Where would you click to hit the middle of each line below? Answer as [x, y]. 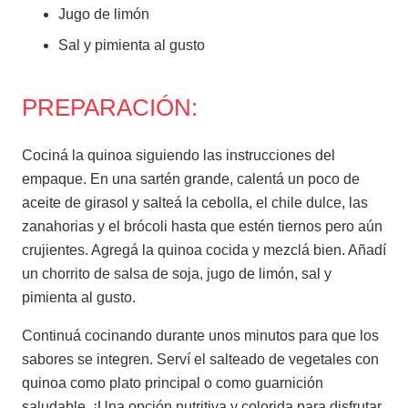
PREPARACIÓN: [110, 107]
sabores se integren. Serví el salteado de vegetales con [200, 359]
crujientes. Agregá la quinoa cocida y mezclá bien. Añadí [204, 250]
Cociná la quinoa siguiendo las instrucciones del [178, 155]
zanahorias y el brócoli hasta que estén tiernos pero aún [202, 226]
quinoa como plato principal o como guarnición [173, 382]
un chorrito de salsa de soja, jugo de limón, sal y [177, 273]
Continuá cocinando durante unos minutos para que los [200, 335]
